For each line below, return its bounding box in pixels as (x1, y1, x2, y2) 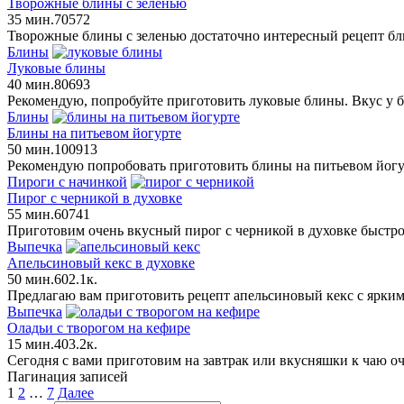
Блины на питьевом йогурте (7, 124, 181, 141)
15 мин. (7, 335, 54, 352)
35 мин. (7, 11, 54, 27)
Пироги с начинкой (7, 173, 127, 189)
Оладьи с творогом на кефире (7, 319, 190, 335)
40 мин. (7, 76, 54, 92)
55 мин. (7, 206, 54, 222)
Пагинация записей (7, 368, 128, 384)
